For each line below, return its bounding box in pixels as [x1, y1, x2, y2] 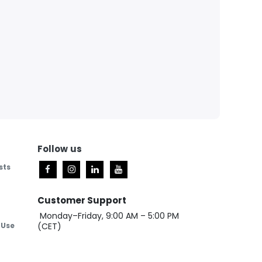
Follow [37, 142, 68, 155]
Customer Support [37, 194, 126, 206]
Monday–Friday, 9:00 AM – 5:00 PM [37, 209, 179, 222]
